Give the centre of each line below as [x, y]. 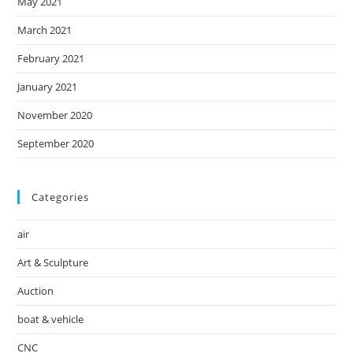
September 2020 [56, 143]
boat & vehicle [51, 319]
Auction [36, 290]
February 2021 [51, 58]
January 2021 [48, 86]
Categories [61, 197]
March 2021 [45, 30]
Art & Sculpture [53, 262]
